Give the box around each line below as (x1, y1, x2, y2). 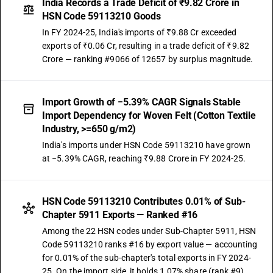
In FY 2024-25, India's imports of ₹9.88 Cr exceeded (42, 27, 237, 37)
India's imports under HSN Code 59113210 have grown (42, 140, 251, 150)
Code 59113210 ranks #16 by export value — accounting (42, 239, 258, 249)
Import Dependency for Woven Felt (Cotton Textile (42, 110, 256, 121)
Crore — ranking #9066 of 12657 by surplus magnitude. (42, 54, 253, 64)
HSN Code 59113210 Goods (42, 10, 161, 22)
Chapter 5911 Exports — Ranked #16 (42, 209, 198, 221)
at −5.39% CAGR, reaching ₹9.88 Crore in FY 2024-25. (42, 154, 246, 163)
